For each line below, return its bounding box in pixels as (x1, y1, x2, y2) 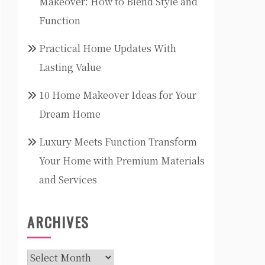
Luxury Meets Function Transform (39, 135, 197, 148)
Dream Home (39, 107, 101, 121)
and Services (39, 173, 97, 186)
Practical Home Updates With (39, 41, 176, 55)
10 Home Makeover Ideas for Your (39, 88, 196, 102)
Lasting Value (39, 60, 101, 74)
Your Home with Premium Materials (39, 154, 205, 167)
